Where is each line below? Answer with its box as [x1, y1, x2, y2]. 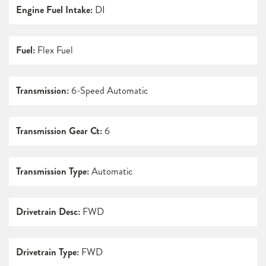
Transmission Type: [16, 164, 89, 179]
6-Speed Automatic [69, 84, 148, 98]
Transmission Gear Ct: [16, 124, 102, 138]
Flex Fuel [35, 43, 73, 58]
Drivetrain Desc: [16, 205, 80, 219]
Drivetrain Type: [16, 245, 79, 259]
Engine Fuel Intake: [16, 3, 93, 17]
